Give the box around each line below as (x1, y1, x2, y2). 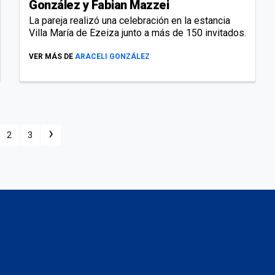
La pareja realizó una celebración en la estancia (29, 14, 230, 26)
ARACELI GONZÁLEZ (75, 52, 150, 61)
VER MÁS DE (29, 52, 73, 61)
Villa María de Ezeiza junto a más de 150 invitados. (29, 26, 246, 39)
